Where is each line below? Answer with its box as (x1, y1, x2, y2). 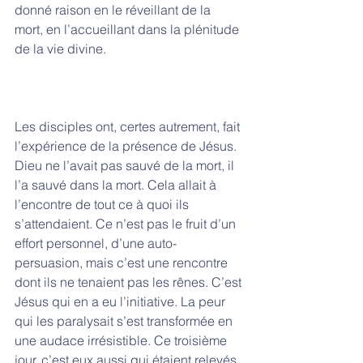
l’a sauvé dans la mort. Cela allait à (15, 176, 220, 193)
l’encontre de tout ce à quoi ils (15, 195, 192, 212)
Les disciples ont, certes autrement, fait (15, 117, 243, 135)
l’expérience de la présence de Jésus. (15, 137, 240, 154)
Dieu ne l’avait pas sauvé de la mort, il (15, 156, 237, 173)
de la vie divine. (15, 40, 106, 57)
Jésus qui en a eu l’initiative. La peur (15, 293, 228, 310)
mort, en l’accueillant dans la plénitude (15, 20, 242, 37)
